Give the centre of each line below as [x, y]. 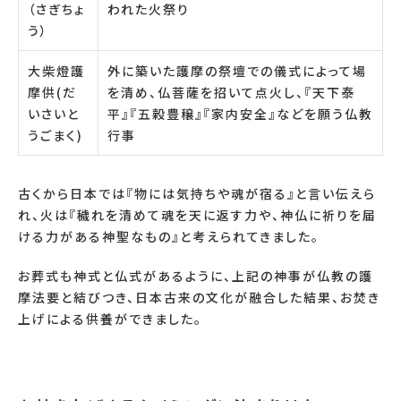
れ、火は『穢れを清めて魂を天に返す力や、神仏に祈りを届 [197, 214]
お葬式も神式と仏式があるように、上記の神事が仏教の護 [196, 275]
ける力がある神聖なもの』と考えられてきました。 [169, 236]
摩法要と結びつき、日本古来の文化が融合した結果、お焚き [199, 297]
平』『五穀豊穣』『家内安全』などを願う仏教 [240, 113]
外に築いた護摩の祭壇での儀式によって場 [237, 70]
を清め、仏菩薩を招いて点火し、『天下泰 [231, 92]
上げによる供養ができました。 [110, 318]
